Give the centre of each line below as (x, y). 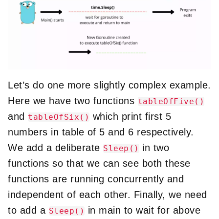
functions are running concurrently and (96, 179)
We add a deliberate (55, 147)
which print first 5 (130, 116)
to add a (28, 210)
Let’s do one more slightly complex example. (109, 85)
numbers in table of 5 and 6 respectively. (101, 132)
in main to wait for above (142, 210)
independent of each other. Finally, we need (108, 194)
